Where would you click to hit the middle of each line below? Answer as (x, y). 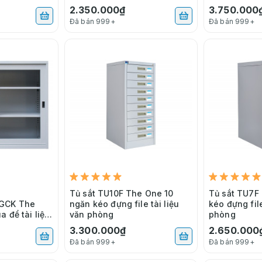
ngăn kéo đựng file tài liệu (125, 204)
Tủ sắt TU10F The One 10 (122, 193)
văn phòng (92, 214)
